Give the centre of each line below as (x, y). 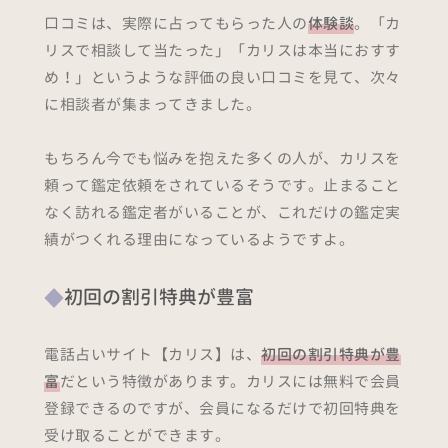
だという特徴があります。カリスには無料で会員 (230, 382)
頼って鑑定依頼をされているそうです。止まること (222, 186)
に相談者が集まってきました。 (152, 105)
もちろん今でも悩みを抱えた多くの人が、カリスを (222, 159)
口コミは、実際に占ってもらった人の (176, 24)
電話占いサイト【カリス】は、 (152, 355)
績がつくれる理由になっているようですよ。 (199, 240)
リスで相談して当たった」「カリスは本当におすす (222, 51)
